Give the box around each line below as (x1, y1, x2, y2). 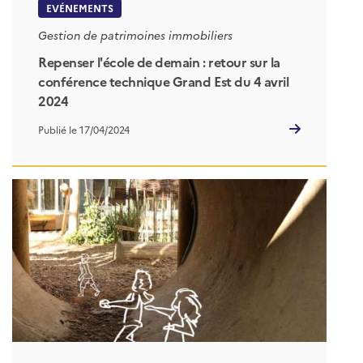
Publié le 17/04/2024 (38, 122, 130, 136)
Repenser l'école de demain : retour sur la (38, 53, 280, 71)
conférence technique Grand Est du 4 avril (38, 72, 289, 91)
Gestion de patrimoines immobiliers (38, 27, 233, 44)
